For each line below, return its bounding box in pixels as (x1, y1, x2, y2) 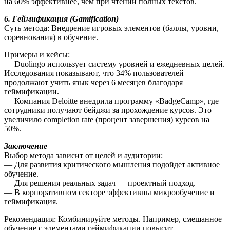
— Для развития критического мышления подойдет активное (4, 160, 220, 169)
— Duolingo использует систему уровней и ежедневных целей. (4, 59, 225, 68)
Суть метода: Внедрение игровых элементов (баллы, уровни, (4, 23, 219, 32)
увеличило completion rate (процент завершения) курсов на (4, 114, 209, 124)
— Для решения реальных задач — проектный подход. (4, 178, 196, 187)
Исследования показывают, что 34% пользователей (4, 68, 184, 78)
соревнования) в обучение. (4, 32, 98, 42)
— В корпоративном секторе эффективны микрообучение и (4, 187, 215, 197)
